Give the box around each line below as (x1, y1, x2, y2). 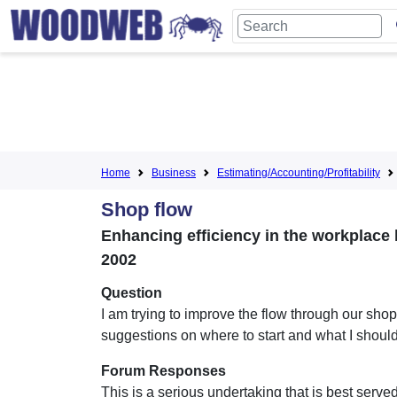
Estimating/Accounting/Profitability (217, 167, 380, 179)
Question (101, 285, 162, 300)
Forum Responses (101, 363, 226, 378)
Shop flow (101, 198, 192, 221)
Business (152, 167, 196, 179)
